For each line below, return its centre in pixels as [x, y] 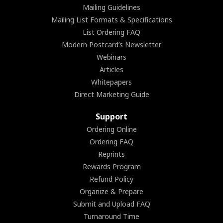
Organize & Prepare [111, 191]
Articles [111, 69]
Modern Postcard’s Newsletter [111, 44]
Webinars [111, 57]
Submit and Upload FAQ [111, 204]
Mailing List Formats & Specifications [111, 19]
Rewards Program [111, 166]
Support [111, 116]
